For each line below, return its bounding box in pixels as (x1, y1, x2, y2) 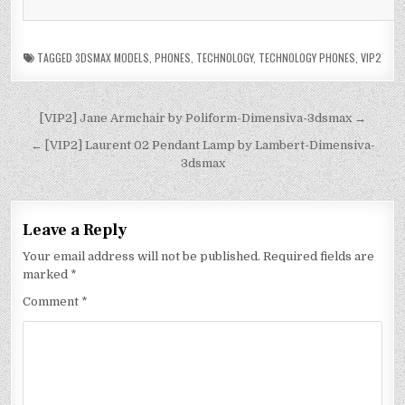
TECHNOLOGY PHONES (259, 49, 355, 65)
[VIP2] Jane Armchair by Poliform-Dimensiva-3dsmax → (39, 110, 366, 125)
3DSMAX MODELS (75, 49, 149, 65)
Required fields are (263, 249, 375, 263)
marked (23, 267, 71, 281)
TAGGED (34, 49, 75, 65)
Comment (23, 294, 82, 308)
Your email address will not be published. (23, 249, 261, 263)
